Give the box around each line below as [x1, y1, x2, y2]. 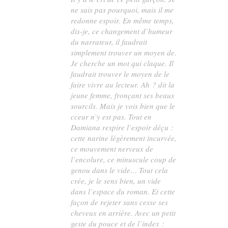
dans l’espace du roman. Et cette [71, 186, 176, 197]
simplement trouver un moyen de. [71, 47, 177, 58]
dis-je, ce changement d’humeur [71, 26, 173, 37]
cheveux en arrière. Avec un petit [71, 208, 176, 218]
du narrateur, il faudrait [71, 37, 148, 47]
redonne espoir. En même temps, [71, 15, 175, 26]
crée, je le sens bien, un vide [71, 176, 161, 186]
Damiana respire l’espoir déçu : [71, 122, 174, 133]
